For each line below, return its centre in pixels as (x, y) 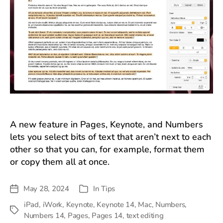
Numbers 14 (44, 216)
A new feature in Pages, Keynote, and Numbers (107, 124)
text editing (145, 216)
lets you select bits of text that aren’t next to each (111, 137)
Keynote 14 (115, 205)
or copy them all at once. (60, 162)
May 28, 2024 (46, 189)
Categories (96, 189)
